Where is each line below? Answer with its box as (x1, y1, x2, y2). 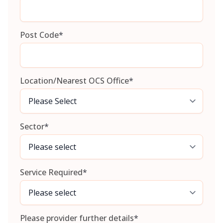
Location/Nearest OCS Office (20, 75, 129, 87)
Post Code (20, 29, 59, 41)
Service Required (20, 167, 83, 178)
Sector (20, 121, 44, 132)
